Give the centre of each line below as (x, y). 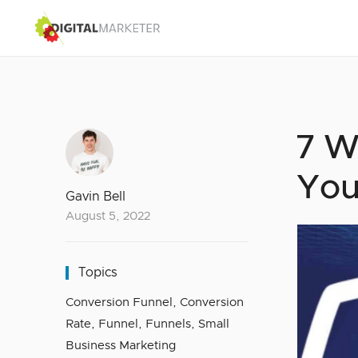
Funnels (168, 324)
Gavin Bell (95, 197)
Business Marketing (121, 346)
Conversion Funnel (119, 302)
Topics (98, 272)
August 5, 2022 (108, 216)
